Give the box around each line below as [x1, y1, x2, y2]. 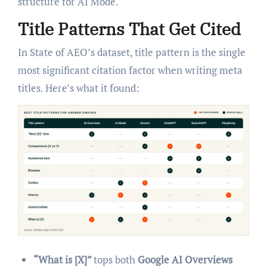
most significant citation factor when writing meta [17, 63, 243, 77]
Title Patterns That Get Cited [17, 17, 241, 40]
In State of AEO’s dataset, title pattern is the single [17, 45, 246, 60]
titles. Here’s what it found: [17, 81, 139, 95]
